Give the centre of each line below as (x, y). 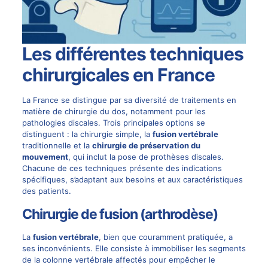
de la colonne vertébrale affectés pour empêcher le (118, 260)
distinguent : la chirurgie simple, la (87, 134)
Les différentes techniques (133, 54)
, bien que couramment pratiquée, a (165, 237)
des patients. (46, 191)
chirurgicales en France (118, 75)
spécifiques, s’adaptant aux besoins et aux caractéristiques (132, 180)
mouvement (45, 157)
